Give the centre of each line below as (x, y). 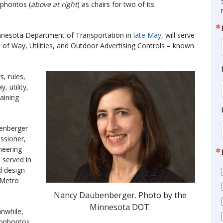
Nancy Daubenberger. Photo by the (120, 195)
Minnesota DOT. (120, 207)
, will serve (178, 35)
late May (147, 35)
